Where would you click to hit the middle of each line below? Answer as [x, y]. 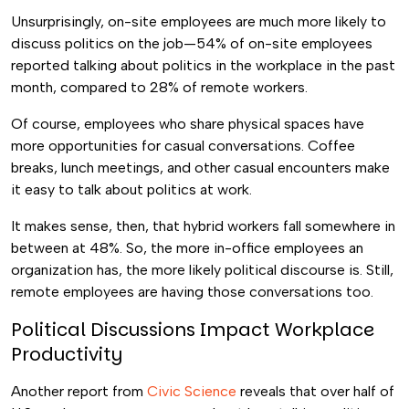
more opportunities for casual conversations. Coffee [183, 146]
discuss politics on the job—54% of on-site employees [192, 43]
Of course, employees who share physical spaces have [188, 124]
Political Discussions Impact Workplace [193, 330]
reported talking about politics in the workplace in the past [203, 65]
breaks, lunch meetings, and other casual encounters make [200, 168]
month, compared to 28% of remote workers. [159, 87]
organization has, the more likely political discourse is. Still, [202, 270]
